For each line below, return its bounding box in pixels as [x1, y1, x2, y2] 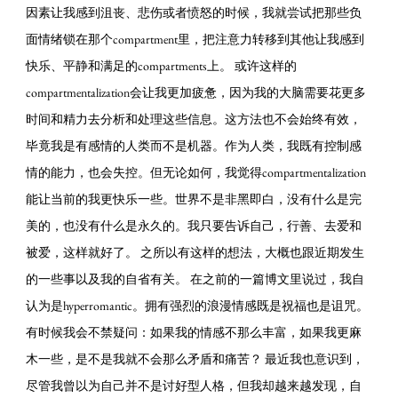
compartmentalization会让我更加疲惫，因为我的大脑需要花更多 [26, 84, 367, 101]
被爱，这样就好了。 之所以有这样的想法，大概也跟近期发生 [26, 244, 365, 261]
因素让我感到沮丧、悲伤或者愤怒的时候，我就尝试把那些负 [26, 4, 362, 21]
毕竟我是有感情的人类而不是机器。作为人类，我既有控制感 [26, 138, 362, 155]
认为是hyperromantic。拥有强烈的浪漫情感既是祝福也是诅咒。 [26, 298, 370, 314]
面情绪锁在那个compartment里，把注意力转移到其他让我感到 [26, 31, 365, 48]
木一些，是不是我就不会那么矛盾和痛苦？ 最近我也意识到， [26, 351, 365, 368]
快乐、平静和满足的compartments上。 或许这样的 [26, 58, 298, 75]
